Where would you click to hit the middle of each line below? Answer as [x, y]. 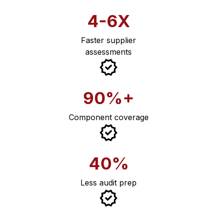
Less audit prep [108, 182]
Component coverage [108, 117]
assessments [108, 52]
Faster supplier [108, 40]
